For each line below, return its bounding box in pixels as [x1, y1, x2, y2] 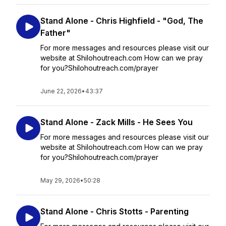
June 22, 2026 [40, 87, 82, 95]
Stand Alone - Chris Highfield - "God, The [40, 16, 203, 26]
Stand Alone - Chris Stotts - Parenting [40, 206, 189, 216]
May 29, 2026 [40, 177, 80, 184]
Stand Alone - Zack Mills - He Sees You [40, 117, 193, 127]
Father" [40, 28, 71, 38]
